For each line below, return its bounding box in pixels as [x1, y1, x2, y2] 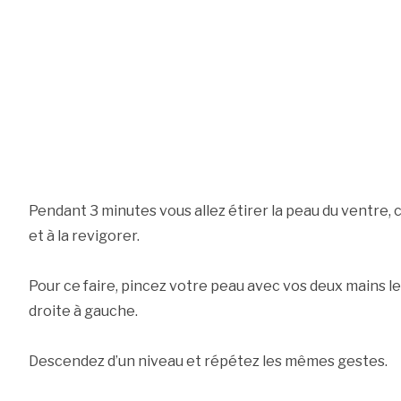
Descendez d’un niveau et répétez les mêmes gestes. [28, 353, 388, 371]
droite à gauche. [28, 303, 138, 320]
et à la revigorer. [28, 227, 140, 245]
